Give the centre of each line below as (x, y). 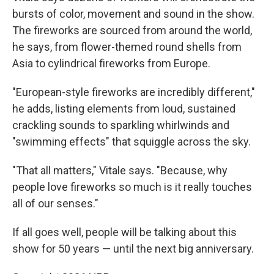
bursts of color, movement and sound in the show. (133, 14)
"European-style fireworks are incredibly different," (134, 92)
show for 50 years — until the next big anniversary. (133, 249)
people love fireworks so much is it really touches (132, 187)
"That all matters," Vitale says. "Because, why (120, 171)
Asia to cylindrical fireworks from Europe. (111, 64)
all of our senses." (55, 204)
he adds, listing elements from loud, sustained (124, 109)
